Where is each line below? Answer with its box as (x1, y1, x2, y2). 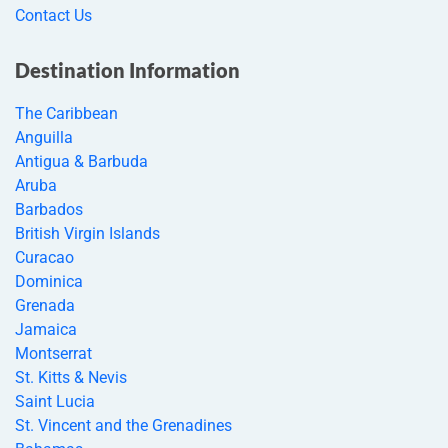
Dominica (15, 271, 83, 291)
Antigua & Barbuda (15, 151, 148, 171)
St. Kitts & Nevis (15, 367, 127, 387)
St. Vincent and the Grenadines (15, 415, 232, 435)
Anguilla (15, 127, 73, 147)
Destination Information (15, 57, 240, 82)
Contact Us (15, 5, 92, 25)
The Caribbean (15, 103, 118, 123)
